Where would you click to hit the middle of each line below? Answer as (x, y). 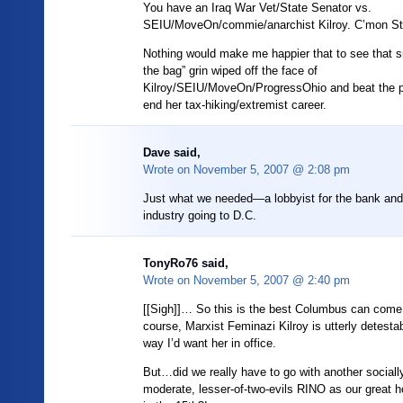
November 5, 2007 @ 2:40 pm (272, 280)
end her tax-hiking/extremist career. (235, 105)
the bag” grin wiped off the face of (230, 71)
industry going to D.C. (200, 215)
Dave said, (172, 152)
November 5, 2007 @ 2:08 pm (272, 170)
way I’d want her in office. (210, 343)
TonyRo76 (170, 263)
